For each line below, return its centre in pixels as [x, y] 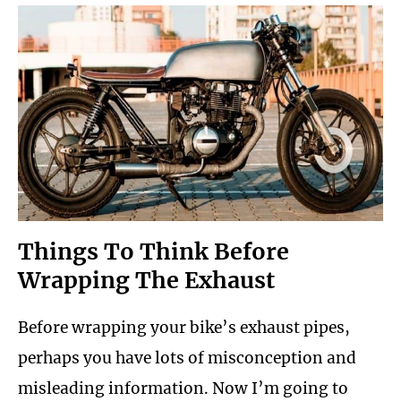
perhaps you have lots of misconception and [187, 358]
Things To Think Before [154, 251]
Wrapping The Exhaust [146, 280]
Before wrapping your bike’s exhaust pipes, [184, 327]
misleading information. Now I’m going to [183, 388]
